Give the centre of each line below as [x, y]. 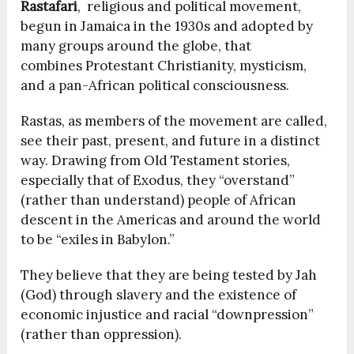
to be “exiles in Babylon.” [98, 240]
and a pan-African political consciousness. [155, 86]
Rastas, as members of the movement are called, [174, 121]
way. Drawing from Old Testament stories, [156, 161]
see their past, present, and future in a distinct [171, 141]
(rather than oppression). [102, 335]
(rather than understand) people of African [159, 200]
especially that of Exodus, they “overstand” [158, 181]
